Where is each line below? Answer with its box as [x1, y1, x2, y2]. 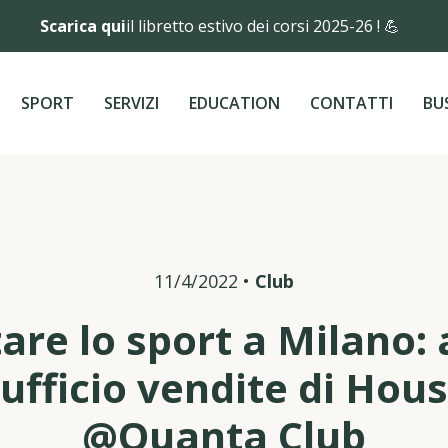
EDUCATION [189, 91, 281, 114]
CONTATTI [310, 91, 394, 114]
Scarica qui [40, 15, 126, 37]
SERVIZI [104, 91, 160, 114]
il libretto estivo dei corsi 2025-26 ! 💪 [126, 15, 408, 37]
